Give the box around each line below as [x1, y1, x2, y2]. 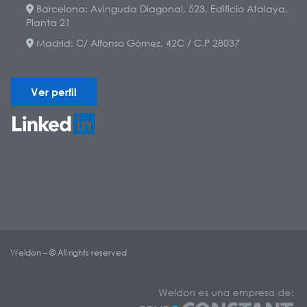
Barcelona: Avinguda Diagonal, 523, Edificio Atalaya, [33, 2, 288, 14]
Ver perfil [31, 85, 77, 98]
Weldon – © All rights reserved [10, 247, 129, 258]
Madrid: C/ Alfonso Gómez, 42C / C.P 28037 [33, 36, 240, 49]
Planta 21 [26, 16, 71, 28]
